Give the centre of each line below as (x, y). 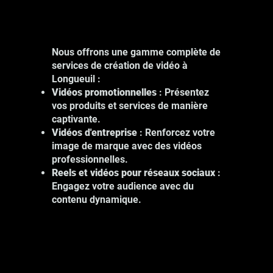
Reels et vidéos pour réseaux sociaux (134, 173)
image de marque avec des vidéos (126, 146)
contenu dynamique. (96, 200)
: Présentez (183, 93)
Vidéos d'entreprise (94, 133)
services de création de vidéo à (119, 66)
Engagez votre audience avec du (122, 186)
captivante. (76, 119)
